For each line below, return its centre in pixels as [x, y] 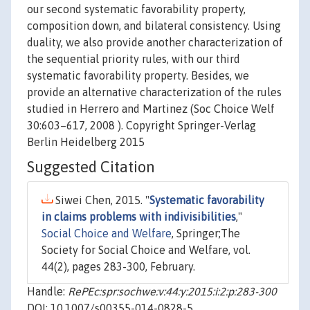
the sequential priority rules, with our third [134, 59]
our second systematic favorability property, [136, 9]
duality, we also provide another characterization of [155, 43]
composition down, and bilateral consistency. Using [154, 26]
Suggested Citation [91, 167]
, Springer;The [206, 234]
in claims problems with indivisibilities [139, 217]
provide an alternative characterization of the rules [154, 92]
